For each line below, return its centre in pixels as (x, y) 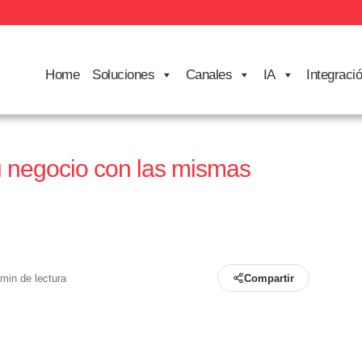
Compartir (269, 278)
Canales (209, 75)
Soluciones (124, 75)
